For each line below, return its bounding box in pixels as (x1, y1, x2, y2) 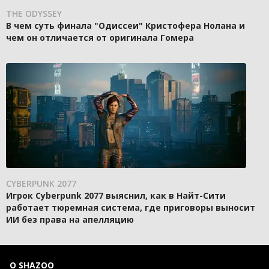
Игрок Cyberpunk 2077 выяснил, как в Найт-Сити (6, 190, 226, 202)
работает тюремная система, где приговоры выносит (6, 202, 255, 214)
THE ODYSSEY (6, 8, 62, 20)
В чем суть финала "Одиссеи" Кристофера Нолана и (6, 20, 245, 32)
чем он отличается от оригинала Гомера (6, 32, 194, 44)
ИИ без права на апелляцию (6, 214, 134, 226)
